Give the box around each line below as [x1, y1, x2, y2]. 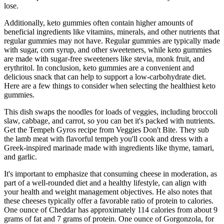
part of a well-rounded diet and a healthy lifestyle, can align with [4, 178, 206, 187]
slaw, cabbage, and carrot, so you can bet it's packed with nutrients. [4, 116, 215, 125]
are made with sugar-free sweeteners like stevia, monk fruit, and [4, 54, 204, 63]
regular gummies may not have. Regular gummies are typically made [4, 36, 220, 45]
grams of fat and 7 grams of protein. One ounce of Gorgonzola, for [4, 214, 214, 223]
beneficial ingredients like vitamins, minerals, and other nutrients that [4, 27, 219, 36]
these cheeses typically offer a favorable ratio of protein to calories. [4, 196, 213, 205]
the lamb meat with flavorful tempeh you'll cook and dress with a [4, 134, 208, 143]
